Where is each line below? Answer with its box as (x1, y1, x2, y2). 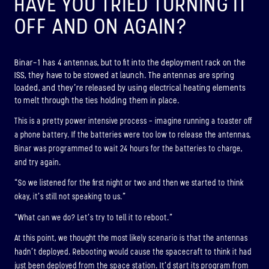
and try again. (14, 157, 61, 167)
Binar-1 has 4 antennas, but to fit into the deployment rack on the (14, 58, 246, 68)
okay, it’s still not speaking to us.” (14, 192, 126, 202)
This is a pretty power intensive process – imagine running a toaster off (14, 116, 252, 125)
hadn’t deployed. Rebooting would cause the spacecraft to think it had (14, 247, 252, 257)
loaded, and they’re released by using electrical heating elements (14, 83, 246, 94)
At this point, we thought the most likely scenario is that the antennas (14, 234, 248, 243)
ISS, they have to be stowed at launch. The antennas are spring (14, 70, 235, 81)
